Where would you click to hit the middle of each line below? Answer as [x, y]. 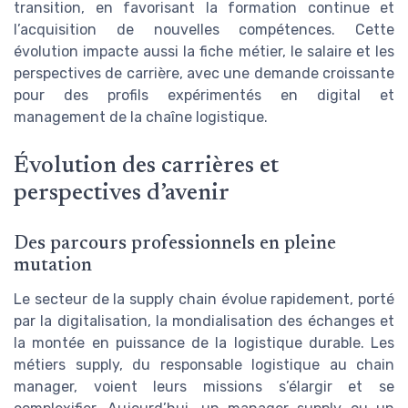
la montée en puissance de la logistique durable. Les [204, 342]
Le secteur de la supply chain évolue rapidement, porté [204, 299]
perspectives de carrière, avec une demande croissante [204, 74]
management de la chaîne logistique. [141, 117]
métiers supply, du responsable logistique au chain [204, 364]
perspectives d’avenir [122, 194]
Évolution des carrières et [146, 166]
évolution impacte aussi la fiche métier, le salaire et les [204, 52]
